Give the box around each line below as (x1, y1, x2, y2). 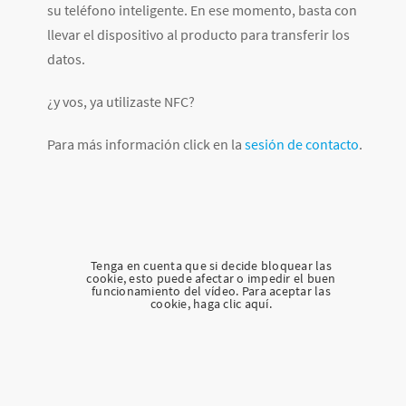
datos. (47, 50, 85, 69)
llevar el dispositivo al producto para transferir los (47, 25, 350, 44)
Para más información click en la (47, 135, 245, 154)
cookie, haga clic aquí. (150, 295, 272, 312)
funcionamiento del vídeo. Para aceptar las (92, 282, 331, 299)
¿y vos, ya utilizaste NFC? (47, 92, 195, 111)
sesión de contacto (245, 135, 359, 154)
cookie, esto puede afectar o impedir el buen (86, 269, 336, 286)
